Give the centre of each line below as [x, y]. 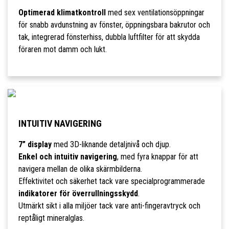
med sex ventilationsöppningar [155, 13]
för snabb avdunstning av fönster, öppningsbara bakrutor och [114, 25]
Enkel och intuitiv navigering [67, 157]
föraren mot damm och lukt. [62, 50]
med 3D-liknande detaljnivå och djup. [111, 145]
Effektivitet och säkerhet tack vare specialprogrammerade [111, 181]
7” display [35, 145]
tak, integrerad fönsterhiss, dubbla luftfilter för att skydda [109, 37]
